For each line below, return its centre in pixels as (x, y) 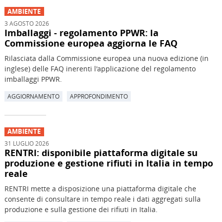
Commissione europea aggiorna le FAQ (91, 43)
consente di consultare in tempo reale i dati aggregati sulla (102, 199)
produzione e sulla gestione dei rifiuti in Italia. (81, 210)
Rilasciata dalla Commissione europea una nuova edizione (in (106, 58)
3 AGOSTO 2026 (27, 23)
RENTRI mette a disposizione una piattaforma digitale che (100, 189)
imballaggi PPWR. (33, 79)
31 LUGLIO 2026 (27, 143)
